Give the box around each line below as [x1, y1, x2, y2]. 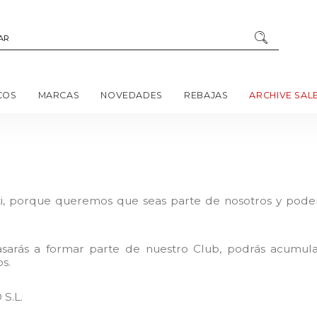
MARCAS [38, 89, 80, 100]
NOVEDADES [100, 89, 163, 100]
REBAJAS [183, 89, 229, 100]
